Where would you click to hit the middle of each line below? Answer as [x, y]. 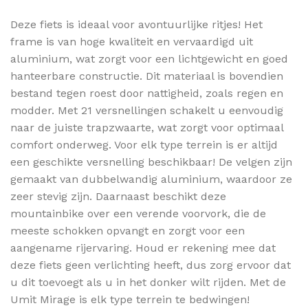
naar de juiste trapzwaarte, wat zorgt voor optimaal [147, 127]
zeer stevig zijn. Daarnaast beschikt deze [118, 196]
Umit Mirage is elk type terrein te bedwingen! [130, 299]
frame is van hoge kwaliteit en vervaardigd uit [132, 41]
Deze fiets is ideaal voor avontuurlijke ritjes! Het [136, 24]
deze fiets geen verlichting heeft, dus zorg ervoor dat [151, 265]
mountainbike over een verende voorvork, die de [138, 213]
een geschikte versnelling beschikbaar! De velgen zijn [151, 162]
